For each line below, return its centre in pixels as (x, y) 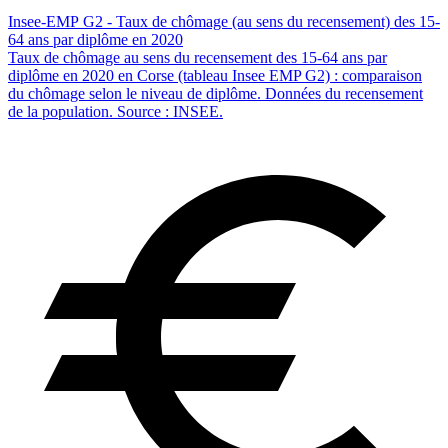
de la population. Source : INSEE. (115, 112)
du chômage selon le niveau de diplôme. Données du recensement (215, 94)
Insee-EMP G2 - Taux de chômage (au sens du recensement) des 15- (224, 22)
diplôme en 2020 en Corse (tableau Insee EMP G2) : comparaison (215, 76)
